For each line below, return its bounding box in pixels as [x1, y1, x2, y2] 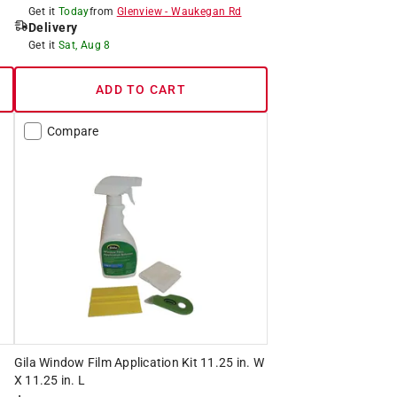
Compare [46, 123, 99, 138]
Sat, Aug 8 [58, 38, 111, 51]
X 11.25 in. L [13, 372, 86, 387]
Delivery [27, 19, 78, 35]
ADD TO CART [96, 82, 186, 97]
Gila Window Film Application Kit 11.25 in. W [13, 354, 264, 370]
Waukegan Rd [171, 4, 242, 18]
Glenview [116, 4, 162, 18]
